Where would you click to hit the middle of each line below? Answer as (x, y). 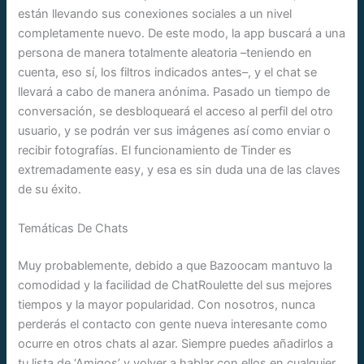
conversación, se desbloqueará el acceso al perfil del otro (176, 112)
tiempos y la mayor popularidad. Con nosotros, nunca (167, 304)
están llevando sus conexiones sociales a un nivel (155, 14)
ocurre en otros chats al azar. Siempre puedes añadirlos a (176, 343)
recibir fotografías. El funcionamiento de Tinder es (155, 151)
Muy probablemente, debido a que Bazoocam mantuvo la (175, 265)
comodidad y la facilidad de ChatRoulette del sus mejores (175, 285)
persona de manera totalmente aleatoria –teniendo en (165, 53)
